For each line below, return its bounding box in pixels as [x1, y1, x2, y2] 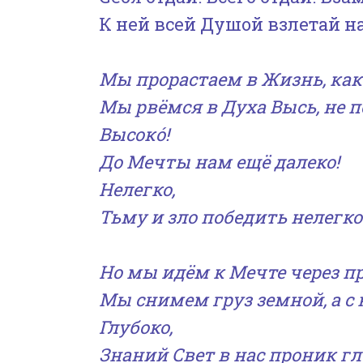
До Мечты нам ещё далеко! [99, 150, 340, 173]
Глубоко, [99, 315, 173, 339]
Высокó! [99, 122, 169, 146]
